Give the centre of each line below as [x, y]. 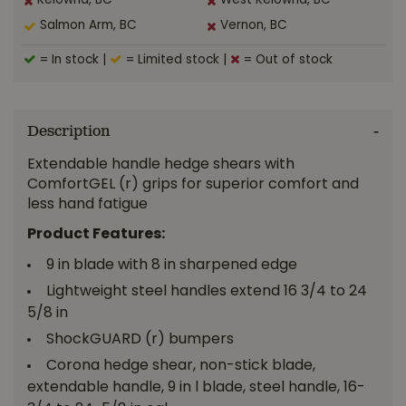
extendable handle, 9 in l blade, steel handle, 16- [196, 388]
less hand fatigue [87, 205]
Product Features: [96, 235]
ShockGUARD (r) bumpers [140, 340]
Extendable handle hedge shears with [161, 165]
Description [69, 132]
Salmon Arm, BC [89, 26]
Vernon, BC [253, 26]
